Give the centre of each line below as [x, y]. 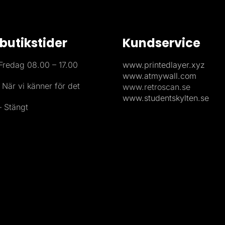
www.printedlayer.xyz [164, 65]
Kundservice [161, 43]
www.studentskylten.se [166, 98]
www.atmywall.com [159, 76]
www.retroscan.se [156, 87]
